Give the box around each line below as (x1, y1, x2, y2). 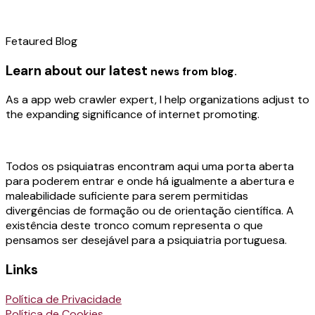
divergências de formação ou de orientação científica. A (6, 203, 294, 219)
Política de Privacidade (6, 291, 122, 307)
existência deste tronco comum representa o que (6, 218, 263, 233)
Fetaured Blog (6, 33, 77, 49)
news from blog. (150, 64, 237, 79)
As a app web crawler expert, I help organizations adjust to (6, 92, 309, 108)
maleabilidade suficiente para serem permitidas (6, 188, 248, 204)
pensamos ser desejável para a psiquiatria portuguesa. (6, 233, 287, 248)
